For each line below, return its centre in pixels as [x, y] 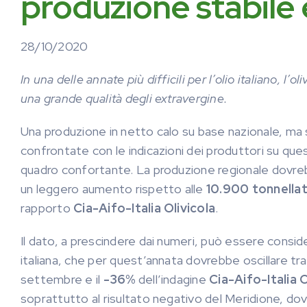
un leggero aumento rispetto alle [113, 189]
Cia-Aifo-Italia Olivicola [145, 208]
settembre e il [62, 279]
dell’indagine [172, 279]
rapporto [47, 208]
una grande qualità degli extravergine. [127, 98]
